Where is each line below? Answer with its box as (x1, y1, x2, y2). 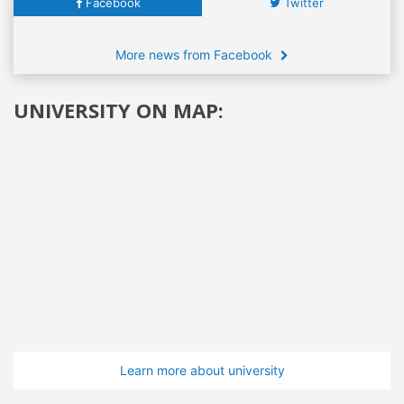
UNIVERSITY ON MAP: (14, 96, 224, 124)
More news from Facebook (115, 46, 276, 62)
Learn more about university (119, 362, 285, 378)
